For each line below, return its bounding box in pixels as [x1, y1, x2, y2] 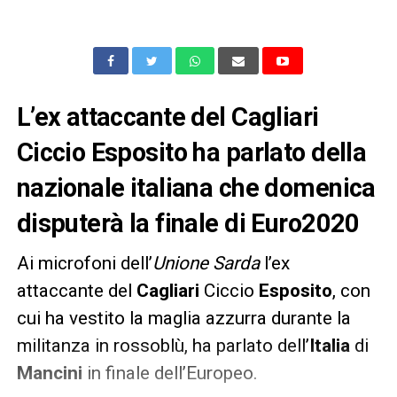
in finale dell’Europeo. [82, 362, 258, 384]
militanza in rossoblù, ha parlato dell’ [16, 334, 309, 356]
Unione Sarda [152, 252, 260, 274]
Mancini [16, 362, 82, 384]
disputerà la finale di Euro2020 [16, 207, 360, 238]
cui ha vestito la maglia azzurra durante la [16, 307, 351, 329]
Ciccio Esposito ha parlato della [16, 136, 367, 167]
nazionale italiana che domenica [16, 172, 376, 203]
